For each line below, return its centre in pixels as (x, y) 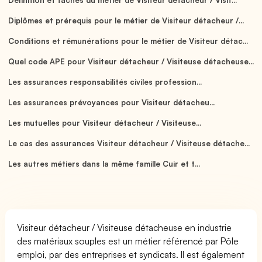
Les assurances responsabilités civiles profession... (105, 82)
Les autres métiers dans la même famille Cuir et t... (104, 163)
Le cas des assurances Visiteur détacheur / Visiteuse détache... (129, 143)
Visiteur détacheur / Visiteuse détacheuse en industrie (125, 227)
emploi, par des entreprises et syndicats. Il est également (131, 254)
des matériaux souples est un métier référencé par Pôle (128, 241)
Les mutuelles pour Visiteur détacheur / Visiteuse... (105, 123)
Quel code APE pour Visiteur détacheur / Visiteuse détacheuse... (131, 61)
